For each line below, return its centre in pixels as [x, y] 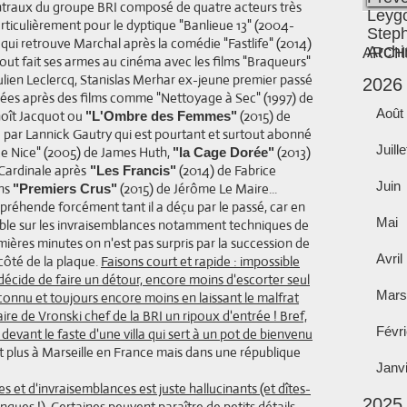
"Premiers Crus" [65, 189]
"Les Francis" [131, 170]
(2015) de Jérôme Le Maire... [197, 189]
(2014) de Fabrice [226, 170]
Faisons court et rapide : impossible [200, 261]
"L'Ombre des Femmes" [161, 116]
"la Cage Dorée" [223, 152]
